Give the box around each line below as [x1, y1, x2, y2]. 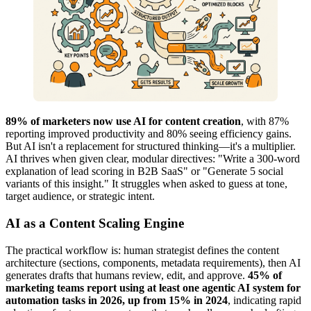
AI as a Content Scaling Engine [6, 216, 184, 231]
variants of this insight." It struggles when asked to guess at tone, [6, 178, 287, 190]
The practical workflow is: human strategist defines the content [6, 244, 279, 256]
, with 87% [241, 115, 289, 128]
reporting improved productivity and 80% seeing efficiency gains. [6, 128, 292, 140]
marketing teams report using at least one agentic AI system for [6, 281, 301, 294]
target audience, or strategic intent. [6, 190, 155, 203]
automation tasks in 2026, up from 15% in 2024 [6, 294, 228, 306]
